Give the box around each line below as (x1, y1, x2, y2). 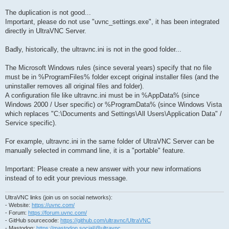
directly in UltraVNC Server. (5, 27, 86, 35)
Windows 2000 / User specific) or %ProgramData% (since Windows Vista (5, 100, 222, 108)
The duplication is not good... (5, 8, 91, 16)
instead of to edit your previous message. (5, 174, 128, 182)
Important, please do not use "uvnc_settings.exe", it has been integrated (5, 17, 219, 26)
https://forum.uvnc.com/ (28, 209, 87, 216)
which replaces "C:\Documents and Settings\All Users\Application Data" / (5, 109, 222, 118)
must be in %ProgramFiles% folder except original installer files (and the (5, 73, 219, 81)
